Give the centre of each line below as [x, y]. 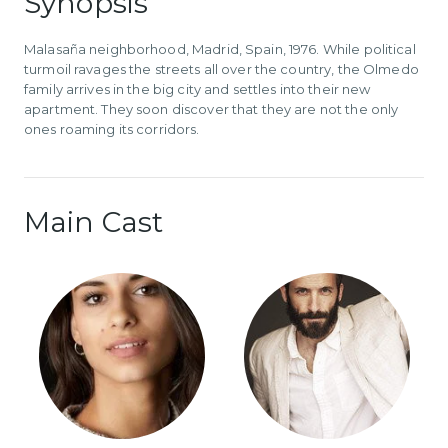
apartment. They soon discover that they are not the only [211, 108]
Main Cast [94, 222]
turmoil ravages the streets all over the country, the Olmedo [221, 68]
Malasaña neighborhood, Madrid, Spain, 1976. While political [220, 48]
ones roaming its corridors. [112, 128]
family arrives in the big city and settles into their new [197, 88]
